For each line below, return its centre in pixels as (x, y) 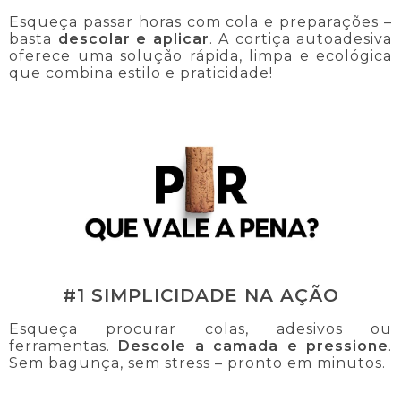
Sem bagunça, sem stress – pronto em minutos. (197, 363)
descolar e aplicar (133, 39)
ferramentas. (64, 346)
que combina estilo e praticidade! (141, 73)
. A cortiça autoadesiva (300, 39)
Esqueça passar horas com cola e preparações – (200, 22)
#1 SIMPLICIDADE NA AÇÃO (200, 296)
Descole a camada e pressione (254, 346)
